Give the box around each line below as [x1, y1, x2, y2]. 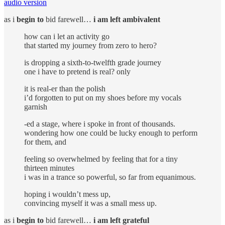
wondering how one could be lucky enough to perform [24, 128, 197, 137]
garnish [24, 102, 47, 111]
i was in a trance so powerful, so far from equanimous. [24, 172, 196, 181]
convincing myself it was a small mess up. [24, 198, 157, 207]
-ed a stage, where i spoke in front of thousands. [24, 119, 175, 128]
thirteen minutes [24, 163, 74, 172]
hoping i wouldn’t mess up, [24, 189, 110, 198]
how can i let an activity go [24, 32, 109, 41]
